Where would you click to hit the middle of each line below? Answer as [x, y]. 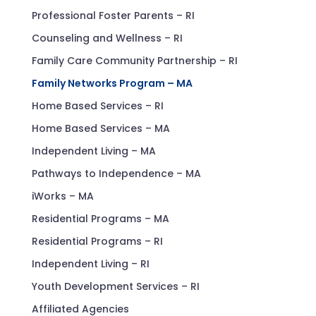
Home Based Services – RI [97, 105]
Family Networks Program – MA [112, 83]
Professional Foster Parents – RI [113, 15]
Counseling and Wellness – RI [107, 38]
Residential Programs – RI [97, 241]
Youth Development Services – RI [115, 286]
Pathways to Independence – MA [116, 173]
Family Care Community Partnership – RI [134, 60]
